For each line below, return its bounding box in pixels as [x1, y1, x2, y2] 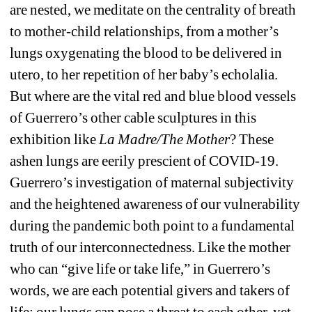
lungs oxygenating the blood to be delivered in [10, 44, 283, 61]
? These [230, 130, 274, 148]
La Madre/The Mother [99, 130, 231, 148]
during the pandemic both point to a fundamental [10, 217, 295, 234]
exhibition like [10, 130, 100, 148]
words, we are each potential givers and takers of [10, 281, 290, 299]
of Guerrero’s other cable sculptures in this [10, 109, 257, 126]
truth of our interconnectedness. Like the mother [10, 238, 291, 256]
